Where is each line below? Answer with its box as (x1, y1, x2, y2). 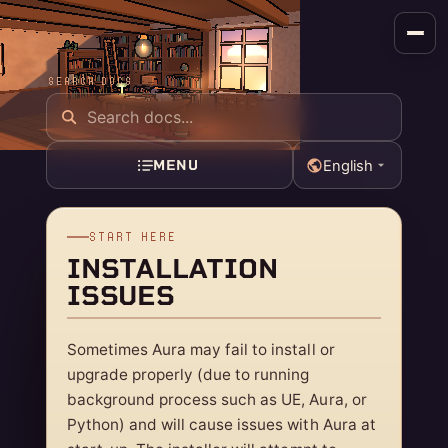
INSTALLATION (67, 253, 278, 285)
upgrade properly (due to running (67, 365, 310, 385)
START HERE (89, 229, 177, 244)
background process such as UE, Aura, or (67, 390, 367, 410)
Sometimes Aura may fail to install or (67, 340, 335, 360)
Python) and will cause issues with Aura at (67, 415, 376, 435)
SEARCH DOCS (48, 74, 133, 88)
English (323, 156, 373, 175)
